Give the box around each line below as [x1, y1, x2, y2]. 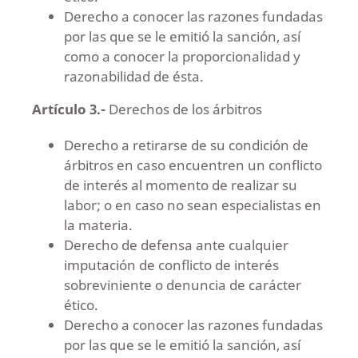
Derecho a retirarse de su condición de [63, 135, 308, 154]
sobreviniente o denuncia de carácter [63, 275, 301, 294]
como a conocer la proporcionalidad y [63, 46, 300, 66]
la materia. [63, 215, 133, 234]
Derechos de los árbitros [105, 99, 262, 118]
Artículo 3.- [31, 99, 105, 118]
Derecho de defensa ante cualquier [63, 235, 288, 254]
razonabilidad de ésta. [63, 66, 204, 86]
